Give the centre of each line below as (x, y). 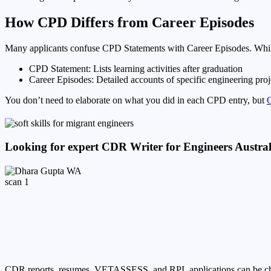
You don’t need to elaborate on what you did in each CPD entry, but (136, 100)
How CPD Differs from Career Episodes (129, 22)
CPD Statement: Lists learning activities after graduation (136, 68)
